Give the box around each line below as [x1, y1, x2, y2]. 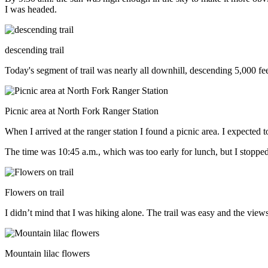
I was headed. [5, 4, 57, 14]
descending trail [5, 44, 64, 55]
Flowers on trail [5, 187, 64, 197]
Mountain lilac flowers [5, 248, 90, 258]
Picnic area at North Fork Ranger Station [5, 105, 159, 116]
